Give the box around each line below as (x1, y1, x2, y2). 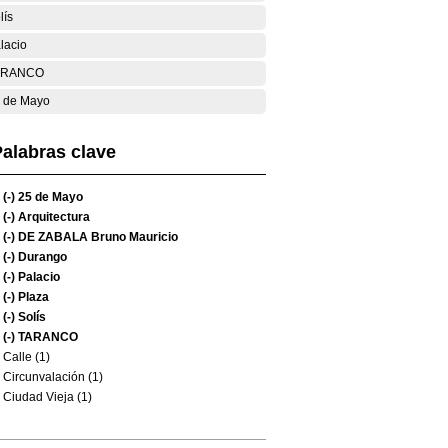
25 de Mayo (15, 190, 83, 204)
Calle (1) (3, 350, 50, 364)
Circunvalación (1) (3, 370, 103, 384)
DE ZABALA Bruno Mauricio (15, 230, 178, 244)
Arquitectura (15, 210, 90, 224)
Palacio (15, 270, 60, 284)
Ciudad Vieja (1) (3, 390, 92, 404)
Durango (15, 250, 67, 264)
